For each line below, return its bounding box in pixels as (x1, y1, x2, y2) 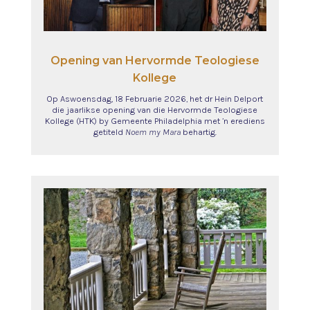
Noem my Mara (125, 126, 183, 137)
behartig (182, 126, 215, 137)
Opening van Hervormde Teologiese (50, 53, 259, 67)
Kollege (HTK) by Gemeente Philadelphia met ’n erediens (44, 115, 265, 126)
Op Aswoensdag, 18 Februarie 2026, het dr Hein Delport (46, 93, 264, 104)
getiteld (93, 126, 125, 137)
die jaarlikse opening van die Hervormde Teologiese (52, 104, 258, 115)
